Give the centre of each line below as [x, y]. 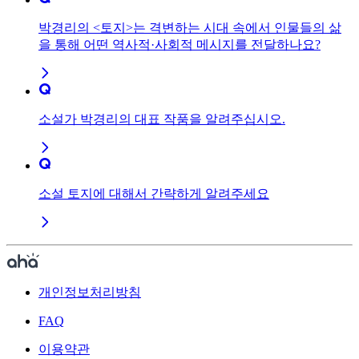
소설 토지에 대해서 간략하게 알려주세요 [154, 194]
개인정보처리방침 [90, 292]
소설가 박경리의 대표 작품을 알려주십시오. [162, 119]
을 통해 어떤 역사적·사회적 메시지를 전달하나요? [179, 45]
